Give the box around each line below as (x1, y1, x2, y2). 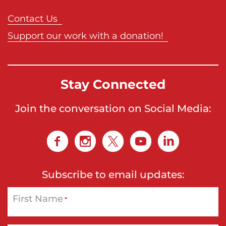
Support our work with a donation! (8, 29, 163, 42)
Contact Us (8, 12, 58, 25)
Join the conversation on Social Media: (15, 101, 211, 115)
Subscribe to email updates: (41, 167, 185, 181)
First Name (13, 192, 63, 205)
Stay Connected (60, 75, 166, 93)
